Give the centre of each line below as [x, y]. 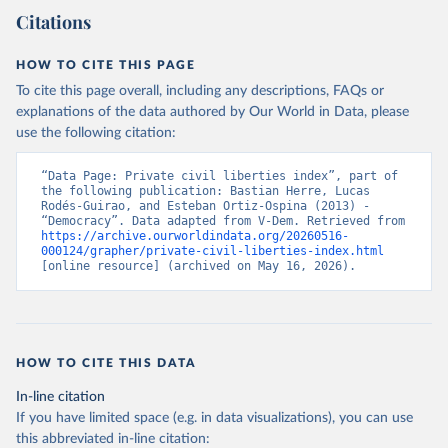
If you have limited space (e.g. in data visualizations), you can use [214, 418]
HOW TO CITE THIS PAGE [106, 65]
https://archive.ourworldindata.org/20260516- [195, 236]
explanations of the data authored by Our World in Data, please [212, 112]
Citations [53, 22]
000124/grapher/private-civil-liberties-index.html [212, 251]
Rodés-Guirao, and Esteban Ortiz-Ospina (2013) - [205, 206]
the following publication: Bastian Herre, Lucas [205, 191]
